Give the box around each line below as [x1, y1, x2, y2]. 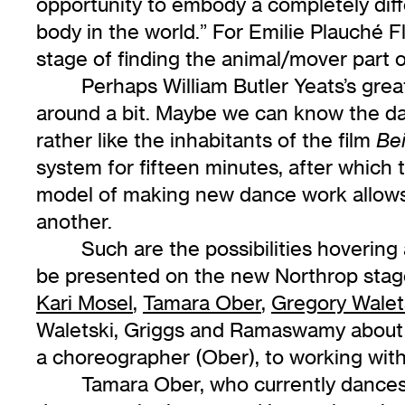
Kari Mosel [36, 290, 133, 316]
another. [36, 209, 112, 234]
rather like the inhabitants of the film [36, 127, 376, 153]
